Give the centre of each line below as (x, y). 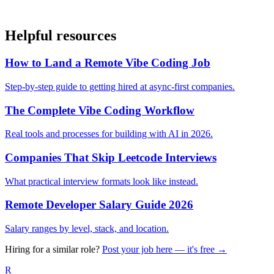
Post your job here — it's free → (165, 250)
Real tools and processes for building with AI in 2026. (109, 134)
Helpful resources (61, 36)
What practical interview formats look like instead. (102, 181)
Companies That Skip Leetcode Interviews (111, 157)
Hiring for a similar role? (52, 250)
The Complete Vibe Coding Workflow (100, 110)
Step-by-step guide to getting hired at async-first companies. (120, 86)
